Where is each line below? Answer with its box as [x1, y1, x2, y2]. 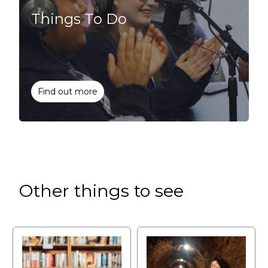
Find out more [38, 86, 98, 97]
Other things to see [19, 180, 184, 201]
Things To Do [31, 10, 127, 28]
